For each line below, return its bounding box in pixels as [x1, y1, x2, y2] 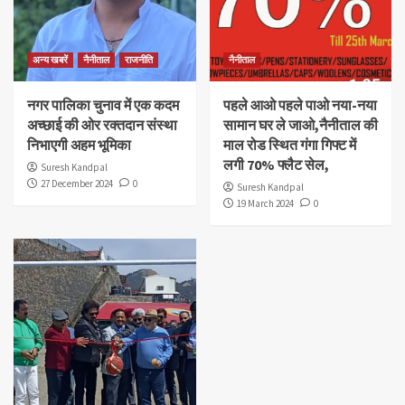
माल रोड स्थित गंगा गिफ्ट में [222, 136, 356, 155]
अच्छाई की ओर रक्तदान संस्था [27, 116, 177, 135]
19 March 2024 [236, 197, 294, 211]
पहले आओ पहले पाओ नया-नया [222, 96, 377, 115]
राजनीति [125, 53, 153, 67]
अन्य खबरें [33, 53, 68, 67]
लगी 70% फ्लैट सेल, [222, 155, 329, 174]
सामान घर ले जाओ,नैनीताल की [222, 116, 378, 135]
